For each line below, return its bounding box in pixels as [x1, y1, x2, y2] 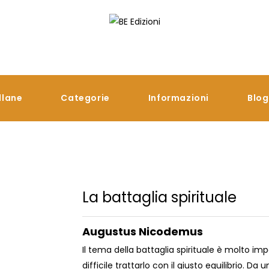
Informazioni [148, 92, 209, 104]
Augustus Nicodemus [82, 224, 203, 239]
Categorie [61, 92, 110, 104]
